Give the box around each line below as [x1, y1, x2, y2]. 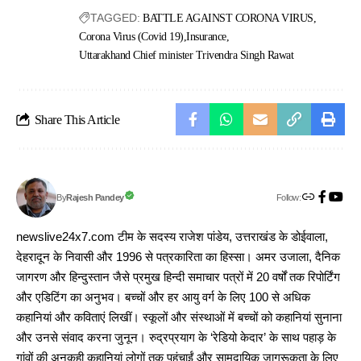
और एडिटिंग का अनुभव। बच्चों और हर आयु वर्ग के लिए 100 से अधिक [16, 291, 310, 305]
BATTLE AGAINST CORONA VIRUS [143, 12, 313, 25]
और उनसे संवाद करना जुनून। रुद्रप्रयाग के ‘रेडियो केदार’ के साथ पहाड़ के [16, 331, 336, 345]
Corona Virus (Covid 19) [79, 31, 184, 44]
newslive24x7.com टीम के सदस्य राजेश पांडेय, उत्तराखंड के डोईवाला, [16, 230, 328, 244]
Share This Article [34, 112, 120, 127]
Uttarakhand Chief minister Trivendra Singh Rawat [79, 49, 294, 62]
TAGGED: [90, 11, 140, 25]
